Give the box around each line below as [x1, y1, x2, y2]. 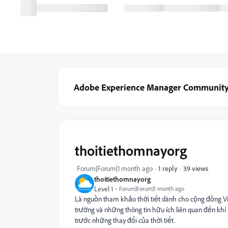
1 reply [158, 164, 178, 173]
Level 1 [94, 184, 113, 193]
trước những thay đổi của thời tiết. [75, 216, 175, 224]
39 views [183, 163, 208, 173]
